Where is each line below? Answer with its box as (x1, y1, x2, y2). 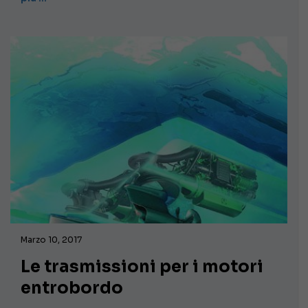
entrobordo (21, 278, 123, 299)
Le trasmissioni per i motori (21, 256, 263, 278)
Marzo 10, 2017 (21, 234, 82, 245)
